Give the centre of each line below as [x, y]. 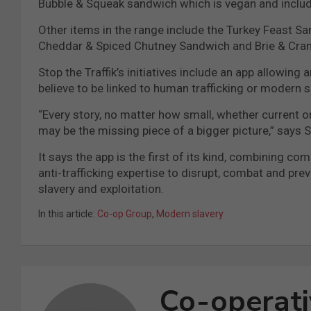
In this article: [67, 213]
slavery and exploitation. [101, 188]
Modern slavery [190, 213]
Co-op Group [125, 213]
